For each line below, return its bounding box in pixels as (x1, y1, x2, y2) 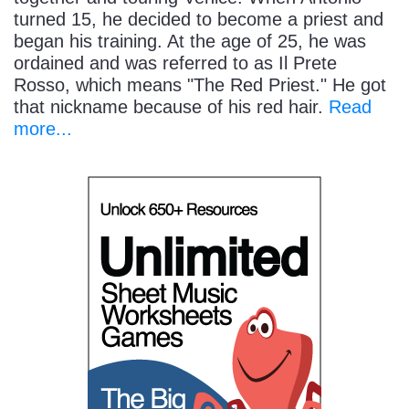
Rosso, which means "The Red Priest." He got (14, 75, 386, 96)
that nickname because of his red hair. (14, 97, 329, 118)
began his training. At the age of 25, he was (14, 31, 366, 52)
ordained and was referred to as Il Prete (14, 53, 337, 74)
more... (14, 119, 72, 140)
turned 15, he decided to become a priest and (14, 9, 383, 30)
